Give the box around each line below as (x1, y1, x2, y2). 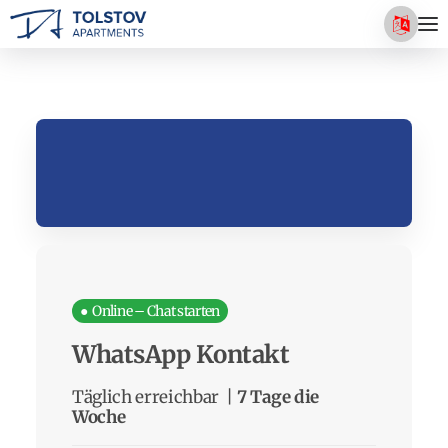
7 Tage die (236, 386, 320, 409)
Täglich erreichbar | (72, 386, 237, 409)
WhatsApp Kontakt (72, 339, 290, 371)
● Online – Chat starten (80, 302, 220, 321)
